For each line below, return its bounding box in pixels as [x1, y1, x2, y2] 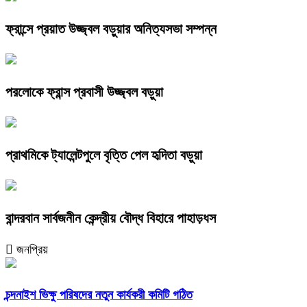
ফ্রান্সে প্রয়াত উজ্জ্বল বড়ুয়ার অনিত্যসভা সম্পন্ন [5, 21, 217, 37]
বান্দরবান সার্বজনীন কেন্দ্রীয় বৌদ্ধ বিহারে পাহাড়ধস [5, 210, 216, 225]
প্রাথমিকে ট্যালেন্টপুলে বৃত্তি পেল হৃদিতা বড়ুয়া [5, 147, 202, 162]
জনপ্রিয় [13, 242, 48, 256]
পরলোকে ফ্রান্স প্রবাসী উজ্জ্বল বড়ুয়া [5, 84, 163, 100]
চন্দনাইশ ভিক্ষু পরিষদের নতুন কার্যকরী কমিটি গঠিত [5, 287, 193, 302]
